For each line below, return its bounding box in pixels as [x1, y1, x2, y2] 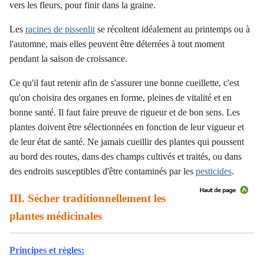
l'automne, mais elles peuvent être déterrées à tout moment [9, 39, 225, 49]
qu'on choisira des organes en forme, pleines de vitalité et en [9, 93, 232, 103]
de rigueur [129, 107, 167, 117]
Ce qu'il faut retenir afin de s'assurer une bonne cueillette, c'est [9, 78, 239, 88]
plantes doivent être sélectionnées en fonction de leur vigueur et [9, 122, 244, 132]
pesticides [196, 166, 232, 176]
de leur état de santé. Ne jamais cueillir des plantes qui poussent [9, 137, 244, 147]
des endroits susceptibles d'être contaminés [9, 166, 169, 176]
